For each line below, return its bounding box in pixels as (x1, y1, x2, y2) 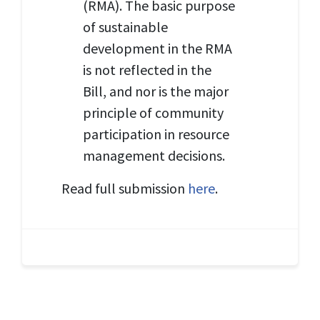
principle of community (83, 103, 224, 121)
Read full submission (61, 179, 188, 197)
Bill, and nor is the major (83, 81, 229, 100)
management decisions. (83, 146, 225, 164)
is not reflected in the (83, 60, 211, 79)
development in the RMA (83, 39, 232, 57)
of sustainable (83, 17, 168, 36)
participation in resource (83, 124, 229, 143)
